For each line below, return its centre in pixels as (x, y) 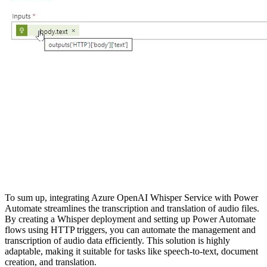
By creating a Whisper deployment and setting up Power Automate (130, 219)
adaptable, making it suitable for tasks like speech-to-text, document (131, 251)
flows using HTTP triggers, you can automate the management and (130, 229)
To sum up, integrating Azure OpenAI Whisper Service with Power (131, 197)
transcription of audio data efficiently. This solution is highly (117, 240)
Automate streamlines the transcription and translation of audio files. (132, 208)
